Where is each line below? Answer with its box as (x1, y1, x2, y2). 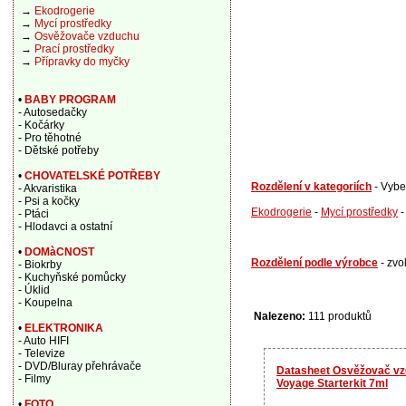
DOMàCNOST (24, 246, 94, 258)
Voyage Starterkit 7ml (276, 376, 388, 390)
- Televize (17, 347, 65, 360)
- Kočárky (17, 119, 64, 131)
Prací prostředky (34, 43, 114, 55)
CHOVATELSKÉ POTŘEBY (24, 169, 160, 182)
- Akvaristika (17, 182, 77, 195)
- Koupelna (17, 296, 72, 309)
